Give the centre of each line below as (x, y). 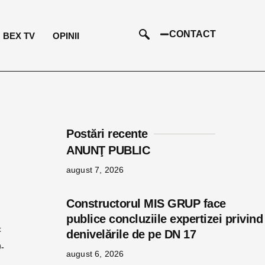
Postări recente (107, 134)
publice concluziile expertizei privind (164, 219)
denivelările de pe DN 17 (131, 234)
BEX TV (19, 35)
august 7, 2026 (95, 170)
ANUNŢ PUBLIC (129, 150)
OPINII (66, 35)
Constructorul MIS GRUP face (146, 203)
